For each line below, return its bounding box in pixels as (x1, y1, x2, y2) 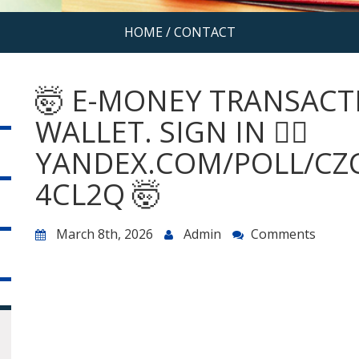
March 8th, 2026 (56, 225, 153, 244)
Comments (251, 225, 316, 244)
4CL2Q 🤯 (35, 175, 161, 215)
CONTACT (173, 23, 236, 42)
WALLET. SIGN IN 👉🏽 (35, 112, 309, 152)
